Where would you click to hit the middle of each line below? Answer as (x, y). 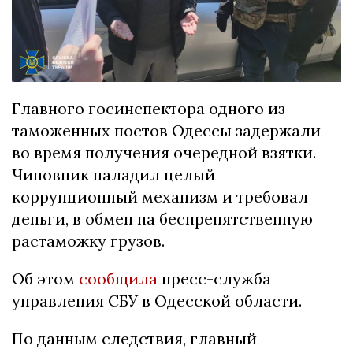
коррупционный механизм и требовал (160, 196)
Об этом (45, 278)
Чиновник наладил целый (113, 174)
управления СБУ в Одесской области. (157, 300)
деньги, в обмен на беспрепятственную (162, 218)
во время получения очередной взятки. (164, 152)
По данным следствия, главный (134, 338)
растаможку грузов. (88, 240)
